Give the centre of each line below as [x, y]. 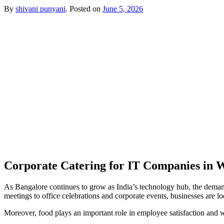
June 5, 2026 [123, 8]
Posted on [85, 8]
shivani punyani [40, 8]
